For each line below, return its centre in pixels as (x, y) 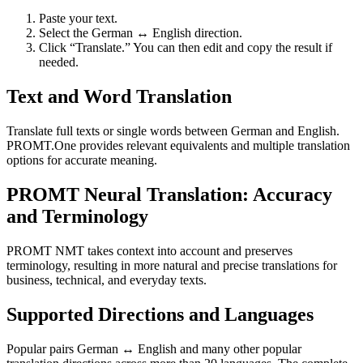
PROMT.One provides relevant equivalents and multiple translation (178, 145)
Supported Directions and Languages (160, 314)
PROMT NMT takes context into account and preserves (149, 250)
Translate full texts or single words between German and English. (173, 130)
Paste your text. (78, 19)
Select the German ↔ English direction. (141, 33)
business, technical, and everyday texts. (107, 280)
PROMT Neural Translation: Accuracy (169, 194)
